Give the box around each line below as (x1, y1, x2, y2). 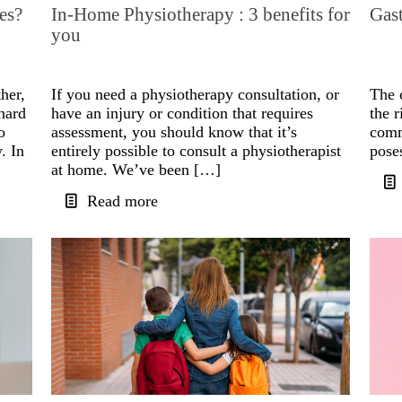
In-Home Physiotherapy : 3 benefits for (51, 4, 351, 26)
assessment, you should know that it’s (51, 123, 298, 142)
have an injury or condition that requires (51, 104, 314, 123)
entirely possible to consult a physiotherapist (51, 142, 342, 161)
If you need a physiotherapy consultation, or (51, 85, 340, 104)
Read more (87, 192, 159, 211)
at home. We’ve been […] (51, 161, 222, 179)
